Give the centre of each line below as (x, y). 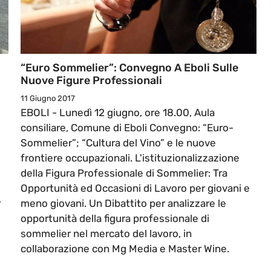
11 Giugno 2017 (48, 99)
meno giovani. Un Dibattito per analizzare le (123, 204)
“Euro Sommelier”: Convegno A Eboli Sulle (129, 68)
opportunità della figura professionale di (115, 219)
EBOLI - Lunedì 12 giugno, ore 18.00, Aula (118, 113)
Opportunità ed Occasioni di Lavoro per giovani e (135, 188)
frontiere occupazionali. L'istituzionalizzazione (130, 158)
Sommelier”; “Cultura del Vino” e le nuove (118, 143)
